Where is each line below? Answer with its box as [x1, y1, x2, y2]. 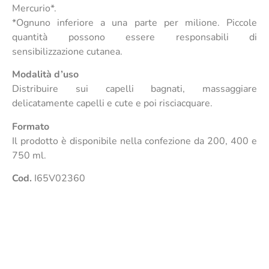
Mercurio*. [12, 2, 56, 16]
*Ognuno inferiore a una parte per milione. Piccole [12, 16, 257, 30]
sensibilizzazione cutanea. [12, 45, 122, 59]
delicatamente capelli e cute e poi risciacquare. [12, 97, 213, 110]
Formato [12, 119, 49, 133]
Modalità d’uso [12, 68, 79, 82]
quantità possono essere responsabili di [12, 31, 257, 44]
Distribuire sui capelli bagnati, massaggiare [12, 82, 257, 96]
